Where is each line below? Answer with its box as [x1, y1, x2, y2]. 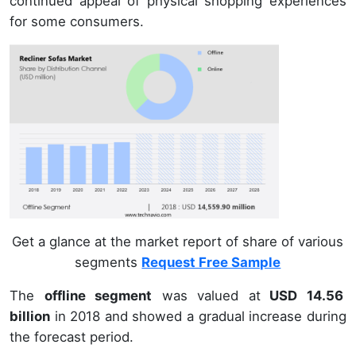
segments [75, 254, 142, 271]
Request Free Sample [141, 254, 281, 271]
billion [10, 308, 50, 325]
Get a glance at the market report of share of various [12, 234, 344, 250]
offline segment [44, 288, 153, 304]
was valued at [152, 288, 261, 304]
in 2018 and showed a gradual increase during [50, 308, 346, 325]
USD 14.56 [260, 288, 346, 304]
